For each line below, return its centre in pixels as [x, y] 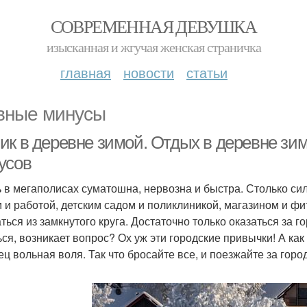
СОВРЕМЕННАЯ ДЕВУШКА [153, 26]
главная [86, 72]
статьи [207, 72]
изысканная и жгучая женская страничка [153, 47]
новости [149, 72]
